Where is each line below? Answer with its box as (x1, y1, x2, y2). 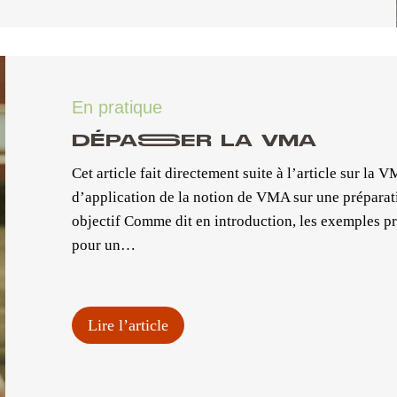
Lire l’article (88, 315, 169, 334)
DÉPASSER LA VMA (72, 132, 317, 150)
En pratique (72, 97, 163, 117)
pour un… (72, 236, 136, 253)
